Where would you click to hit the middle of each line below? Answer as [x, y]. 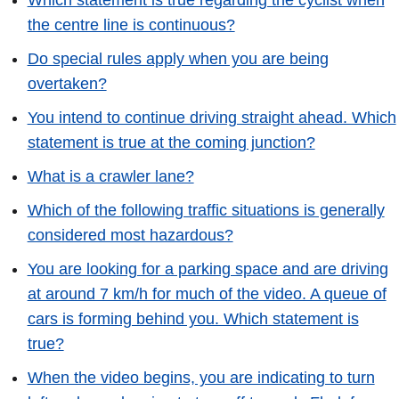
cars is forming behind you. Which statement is [193, 318]
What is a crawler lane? [110, 177]
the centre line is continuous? [131, 25]
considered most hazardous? [130, 236]
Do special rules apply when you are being [178, 59]
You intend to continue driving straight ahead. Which [212, 118]
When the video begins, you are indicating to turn [201, 377]
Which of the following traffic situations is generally [206, 211]
